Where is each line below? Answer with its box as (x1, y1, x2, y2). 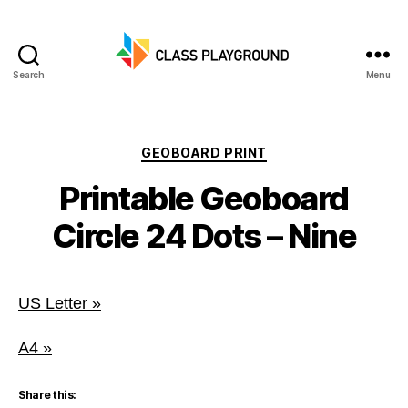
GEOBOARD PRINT (141, 145, 267, 160)
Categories (203, 139, 284, 158)
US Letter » (18, 293, 101, 312)
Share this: (18, 387, 76, 402)
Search (13, 69, 45, 80)
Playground (203, 98, 291, 118)
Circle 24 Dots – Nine (51, 215, 357, 256)
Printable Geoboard (59, 178, 349, 219)
